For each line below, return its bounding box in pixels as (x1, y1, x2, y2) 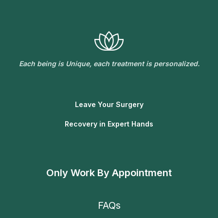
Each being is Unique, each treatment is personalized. (18, 59, 200, 68)
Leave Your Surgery (74, 100, 144, 109)
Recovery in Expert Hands (65, 120, 153, 128)
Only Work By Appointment (46, 167, 172, 179)
